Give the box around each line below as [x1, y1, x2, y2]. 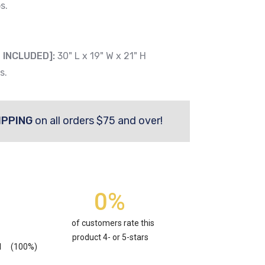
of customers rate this [72, 218, 154, 228]
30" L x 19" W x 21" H [55, 50, 148, 62]
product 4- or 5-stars [72, 232, 148, 243]
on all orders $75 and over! [33, 114, 163, 128]
